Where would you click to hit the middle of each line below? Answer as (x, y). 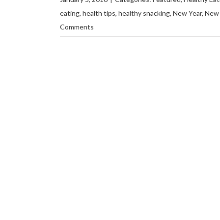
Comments (77, 27)
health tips (99, 13)
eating (70, 13)
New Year (187, 13)
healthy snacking (144, 13)
